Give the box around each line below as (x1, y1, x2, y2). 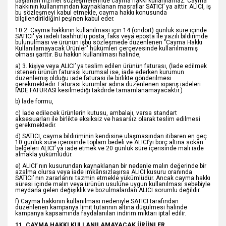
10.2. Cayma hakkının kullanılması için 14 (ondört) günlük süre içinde (15, 27, 207, 34)
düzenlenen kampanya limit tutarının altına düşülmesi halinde (15, 204, 187, 211)
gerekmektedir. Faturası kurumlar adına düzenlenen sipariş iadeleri (15, 80, 201, 88)
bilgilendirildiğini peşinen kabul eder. (15, 15, 115, 23)
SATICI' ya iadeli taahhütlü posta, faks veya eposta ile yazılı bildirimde (15, 33, 208, 40)
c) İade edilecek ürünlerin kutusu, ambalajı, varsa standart (15, 109, 177, 117)
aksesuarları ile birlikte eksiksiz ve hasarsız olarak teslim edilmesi (15, 115, 200, 123)
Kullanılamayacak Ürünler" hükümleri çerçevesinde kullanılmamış (15, 45, 198, 52)
